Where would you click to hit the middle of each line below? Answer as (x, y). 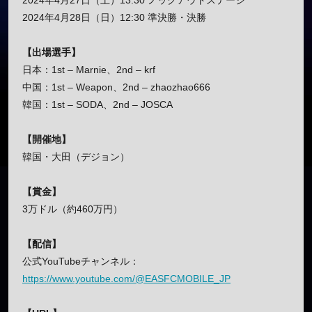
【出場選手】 (52, 53)
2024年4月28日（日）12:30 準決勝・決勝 (114, 18)
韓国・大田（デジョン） (76, 157)
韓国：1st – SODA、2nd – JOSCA (97, 105)
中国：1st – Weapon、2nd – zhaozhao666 (116, 87)
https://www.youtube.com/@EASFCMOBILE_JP (126, 279)
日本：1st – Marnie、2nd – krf (89, 70)
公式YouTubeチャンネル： (81, 262)
